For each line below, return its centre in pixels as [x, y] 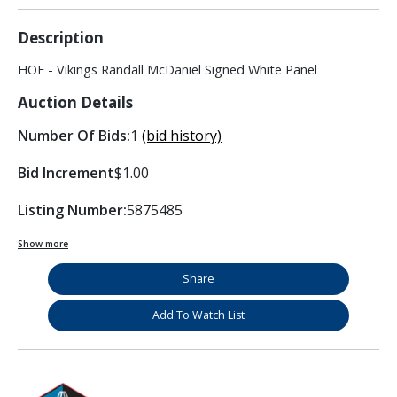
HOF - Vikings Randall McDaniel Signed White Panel [167, 70]
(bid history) [182, 136]
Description [61, 38]
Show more [43, 244]
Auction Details [75, 103]
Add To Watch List [198, 315]
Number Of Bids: [74, 136]
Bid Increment [66, 173]
